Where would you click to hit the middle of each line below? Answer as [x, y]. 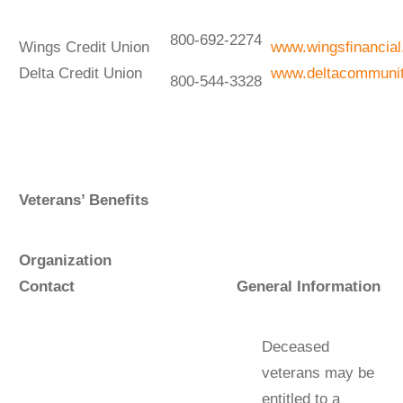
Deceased [295, 346]
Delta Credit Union [80, 73]
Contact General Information [199, 286]
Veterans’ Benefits [83, 200]
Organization [148, 260]
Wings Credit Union [84, 47]
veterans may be [318, 372]
